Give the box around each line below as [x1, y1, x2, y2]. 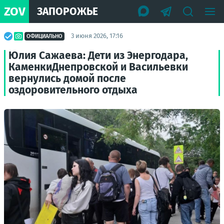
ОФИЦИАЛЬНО [26, 32, 62, 39]
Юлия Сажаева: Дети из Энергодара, [8, 49, 188, 62]
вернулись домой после [8, 72, 126, 85]
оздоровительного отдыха [8, 83, 137, 96]
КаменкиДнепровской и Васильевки [8, 60, 188, 73]
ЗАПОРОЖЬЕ [37, 4, 98, 18]
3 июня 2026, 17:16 [71, 32, 123, 39]
